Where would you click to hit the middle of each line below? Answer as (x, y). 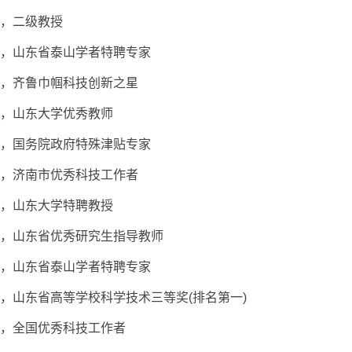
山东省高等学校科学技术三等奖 (101, 297)
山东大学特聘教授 (63, 205)
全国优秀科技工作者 (69, 328)
